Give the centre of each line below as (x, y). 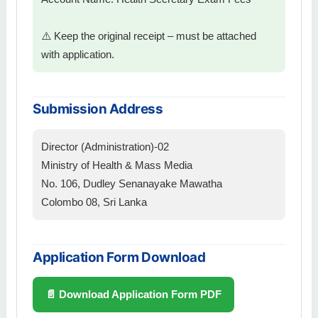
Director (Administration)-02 (105, 146)
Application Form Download (119, 257)
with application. (78, 54)
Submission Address (98, 109)
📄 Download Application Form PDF (133, 295)
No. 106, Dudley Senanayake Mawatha (132, 183)
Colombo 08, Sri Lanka (94, 202)
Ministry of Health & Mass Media (117, 165)
